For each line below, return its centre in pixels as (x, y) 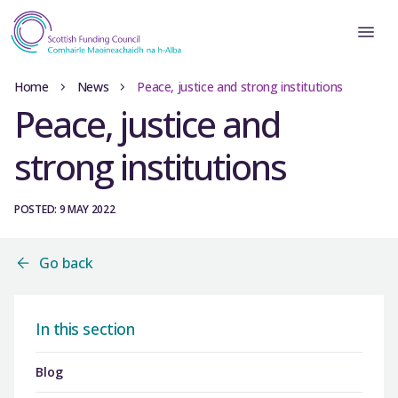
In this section (85, 329)
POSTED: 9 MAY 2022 (65, 209)
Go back (66, 263)
